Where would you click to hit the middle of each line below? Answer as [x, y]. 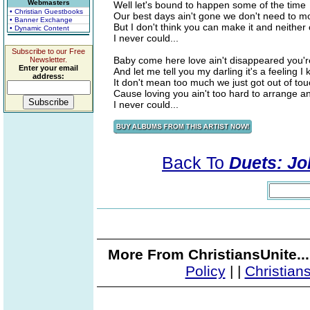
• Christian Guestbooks [46, 11]
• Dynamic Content [39, 28]
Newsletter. [48, 60]
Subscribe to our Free [48, 51]
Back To [195, 163]
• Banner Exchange [41, 20]
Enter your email [48, 68]
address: [48, 76]
